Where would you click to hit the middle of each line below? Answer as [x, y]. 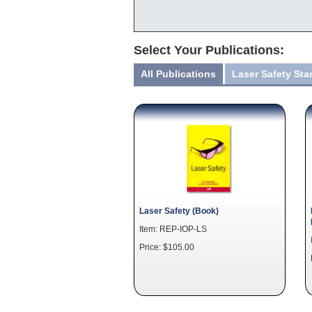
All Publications [178, 74]
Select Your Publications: [209, 50]
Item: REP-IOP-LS [173, 229]
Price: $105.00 [167, 247]
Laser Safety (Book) [179, 211]
